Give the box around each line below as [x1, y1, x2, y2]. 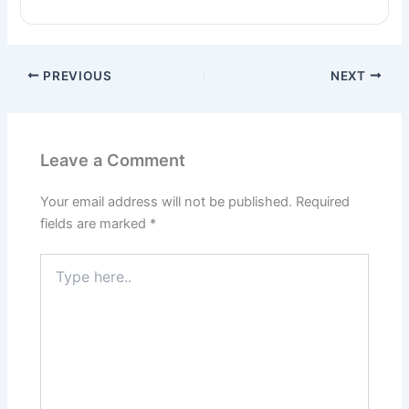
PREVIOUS [39, 68, 112, 83]
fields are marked [40, 215, 151, 232]
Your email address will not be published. [40, 193, 293, 210]
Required [296, 193, 351, 210]
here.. [39, 272, 74, 288]
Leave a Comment [40, 150, 186, 171]
